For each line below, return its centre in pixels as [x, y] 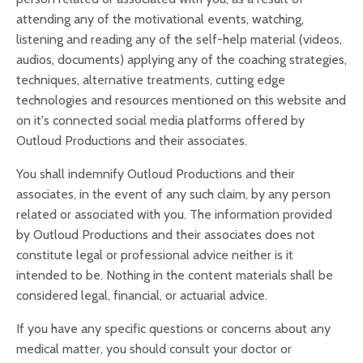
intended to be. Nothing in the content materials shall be [175, 275]
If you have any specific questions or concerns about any [173, 329]
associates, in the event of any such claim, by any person [173, 194]
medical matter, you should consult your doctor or [154, 349]
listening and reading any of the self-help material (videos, [179, 39]
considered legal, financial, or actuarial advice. [142, 295]
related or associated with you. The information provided [174, 214]
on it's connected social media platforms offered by [160, 120]
